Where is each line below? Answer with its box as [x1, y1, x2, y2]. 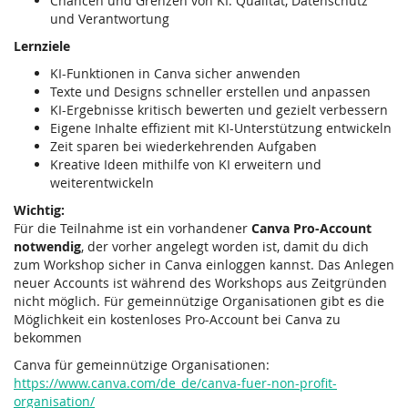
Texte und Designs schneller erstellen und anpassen [50, 82, 371, 100]
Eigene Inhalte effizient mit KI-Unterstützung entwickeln [50, 118, 392, 137]
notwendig [14, 237, 81, 255]
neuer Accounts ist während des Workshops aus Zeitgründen [14, 273, 387, 291]
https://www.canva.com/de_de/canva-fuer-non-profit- [14, 373, 337, 392]
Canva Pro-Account [251, 219, 372, 237]
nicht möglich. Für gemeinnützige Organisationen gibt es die [14, 291, 384, 310]
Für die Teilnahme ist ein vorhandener [14, 219, 251, 237]
